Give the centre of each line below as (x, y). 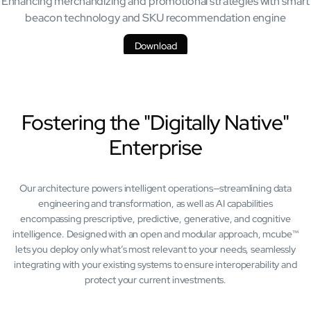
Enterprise (155, 147)
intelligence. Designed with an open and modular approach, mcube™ (155, 234)
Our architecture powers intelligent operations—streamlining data (155, 188)
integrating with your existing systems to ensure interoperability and (155, 264)
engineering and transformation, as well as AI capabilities (155, 203)
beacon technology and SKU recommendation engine (155, 17)
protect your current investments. (155, 279)
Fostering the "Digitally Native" (155, 122)
